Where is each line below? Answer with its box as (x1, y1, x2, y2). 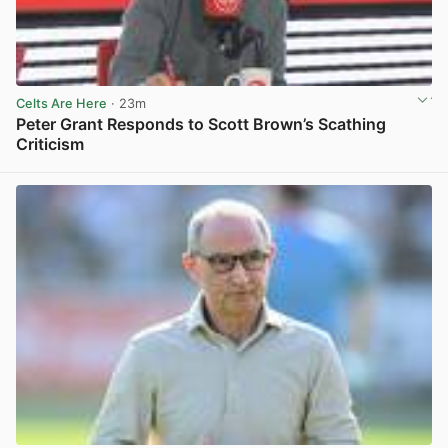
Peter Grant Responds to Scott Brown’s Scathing (16, 114, 386, 135)
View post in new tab (302, 158, 430, 174)
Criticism (16, 134, 84, 155)
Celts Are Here (16, 95, 107, 111)
